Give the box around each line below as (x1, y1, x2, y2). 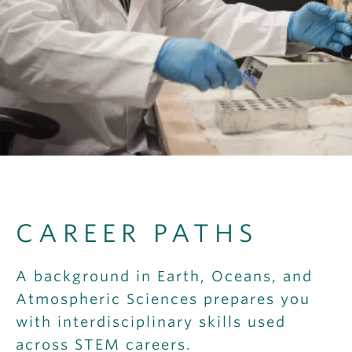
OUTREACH (16, 18, 79, 31)
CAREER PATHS (16, 218, 258, 248)
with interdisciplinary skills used (16, 313, 286, 331)
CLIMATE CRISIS (16, 51, 101, 64)
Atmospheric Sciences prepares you (16, 291, 310, 308)
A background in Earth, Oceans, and (16, 268, 313, 285)
